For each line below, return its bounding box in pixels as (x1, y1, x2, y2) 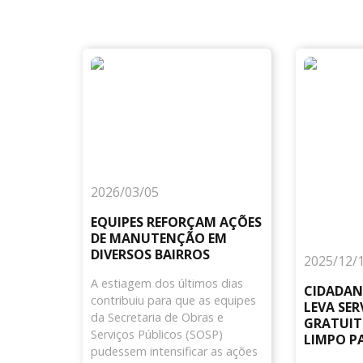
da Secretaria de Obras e (91, 310, 224, 326)
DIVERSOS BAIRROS (91, 246, 210, 264)
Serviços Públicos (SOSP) (91, 327, 223, 343)
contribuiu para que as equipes (91, 293, 256, 309)
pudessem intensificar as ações (91, 344, 258, 360)
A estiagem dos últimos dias (91, 275, 243, 292)
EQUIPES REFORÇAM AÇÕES (91, 213, 262, 232)
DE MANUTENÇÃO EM (91, 229, 227, 248)
